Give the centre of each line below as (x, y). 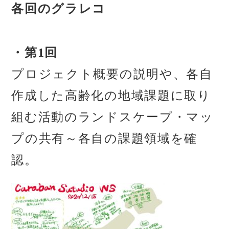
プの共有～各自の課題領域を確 (104, 138)
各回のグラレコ (59, 9)
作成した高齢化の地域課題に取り (111, 95)
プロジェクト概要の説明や (92, 74)
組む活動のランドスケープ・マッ (112, 117)
